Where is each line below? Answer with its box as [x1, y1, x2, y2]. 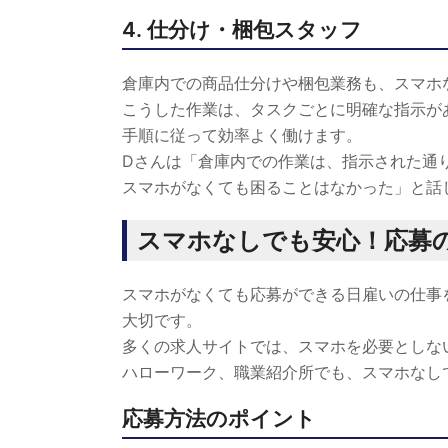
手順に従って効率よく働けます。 [122, 125, 362, 145]
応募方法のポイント [122, 406, 316, 431]
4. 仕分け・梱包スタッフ [122, 17, 362, 42]
